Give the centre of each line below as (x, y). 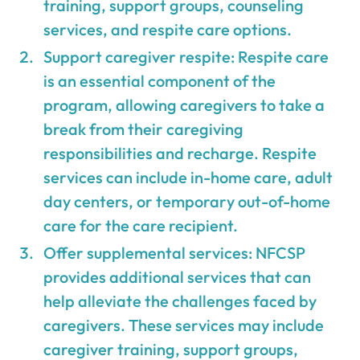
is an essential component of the (160, 80)
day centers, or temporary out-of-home (187, 201)
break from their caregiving (144, 129)
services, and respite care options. (168, 29)
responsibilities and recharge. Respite (180, 153)
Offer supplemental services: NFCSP (175, 252)
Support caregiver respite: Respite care (186, 56)
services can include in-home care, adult (188, 177)
